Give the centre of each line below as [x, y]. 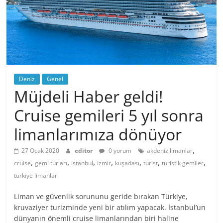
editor [85, 151]
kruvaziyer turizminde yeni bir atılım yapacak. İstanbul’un [110, 208]
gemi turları [51, 163]
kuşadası [127, 163]
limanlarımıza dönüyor [98, 134]
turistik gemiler [183, 163]
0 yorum [119, 151]
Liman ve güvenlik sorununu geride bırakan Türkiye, [101, 197]
